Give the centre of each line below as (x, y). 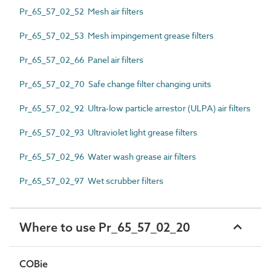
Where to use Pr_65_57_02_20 (105, 227)
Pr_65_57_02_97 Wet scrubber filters (91, 180)
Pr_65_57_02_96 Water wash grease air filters (108, 156)
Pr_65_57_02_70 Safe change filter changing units (115, 83)
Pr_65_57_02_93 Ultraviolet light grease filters (108, 132)
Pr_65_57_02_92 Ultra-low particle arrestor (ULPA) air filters (135, 108)
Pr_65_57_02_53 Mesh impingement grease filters (116, 35)
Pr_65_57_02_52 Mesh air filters (81, 11)
